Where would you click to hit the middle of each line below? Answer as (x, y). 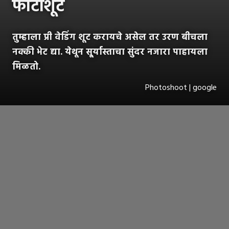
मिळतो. (26, 67)
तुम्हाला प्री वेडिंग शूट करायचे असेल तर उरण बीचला (110, 38)
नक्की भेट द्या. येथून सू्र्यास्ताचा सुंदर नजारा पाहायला (110, 53)
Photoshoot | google (181, 88)
